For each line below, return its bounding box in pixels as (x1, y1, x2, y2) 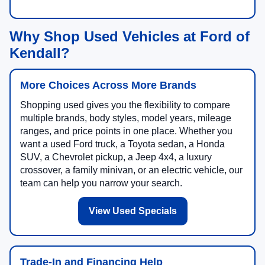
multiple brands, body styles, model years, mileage (20, 113, 231, 124)
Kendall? (9, 45, 70, 62)
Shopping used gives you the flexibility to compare (20, 100, 230, 111)
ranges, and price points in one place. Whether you (20, 126, 232, 137)
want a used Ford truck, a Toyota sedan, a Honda (20, 139, 225, 150)
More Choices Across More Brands (20, 79, 196, 92)
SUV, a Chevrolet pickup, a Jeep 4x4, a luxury (20, 152, 212, 163)
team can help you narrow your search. (20, 178, 182, 189)
